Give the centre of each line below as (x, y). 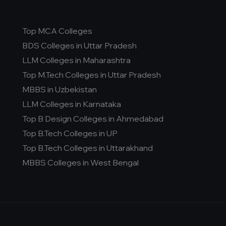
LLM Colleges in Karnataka (72, 104)
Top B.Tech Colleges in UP (70, 133)
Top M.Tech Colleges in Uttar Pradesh (92, 75)
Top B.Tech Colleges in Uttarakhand (88, 148)
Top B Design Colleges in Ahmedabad (93, 119)
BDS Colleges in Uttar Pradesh (79, 45)
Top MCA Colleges (57, 31)
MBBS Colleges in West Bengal (80, 162)
